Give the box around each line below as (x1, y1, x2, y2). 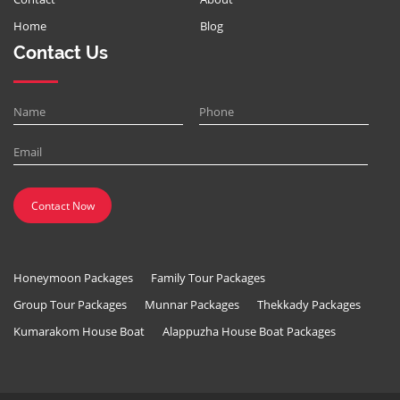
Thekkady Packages (257, 296, 361, 312)
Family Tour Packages (151, 270, 265, 286)
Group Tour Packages (13, 296, 127, 312)
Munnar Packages (145, 296, 239, 312)
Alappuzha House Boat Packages (162, 323, 336, 339)
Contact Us (13, 42, 108, 63)
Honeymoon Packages (13, 270, 133, 286)
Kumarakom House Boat (13, 323, 145, 339)
